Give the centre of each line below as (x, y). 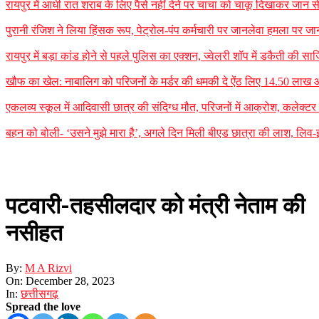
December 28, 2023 (70, 281)
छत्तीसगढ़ (40, 293)
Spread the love (43, 306)
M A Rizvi (48, 268)
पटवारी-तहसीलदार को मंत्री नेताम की (155, 206)
